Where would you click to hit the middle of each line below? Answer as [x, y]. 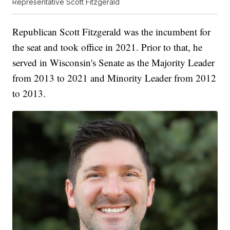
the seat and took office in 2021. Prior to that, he [108, 47]
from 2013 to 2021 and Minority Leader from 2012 [114, 78]
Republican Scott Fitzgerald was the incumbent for [112, 31]
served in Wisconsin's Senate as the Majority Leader [114, 62]
